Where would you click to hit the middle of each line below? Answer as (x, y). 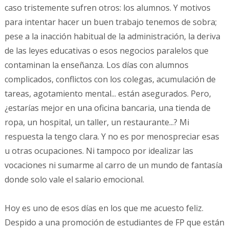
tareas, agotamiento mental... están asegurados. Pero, (108, 94)
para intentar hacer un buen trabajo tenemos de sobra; (110, 22)
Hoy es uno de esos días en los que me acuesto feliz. (104, 208)
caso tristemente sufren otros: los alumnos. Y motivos (107, 8)
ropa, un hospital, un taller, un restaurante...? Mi (97, 122)
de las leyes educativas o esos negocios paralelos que (106, 51)
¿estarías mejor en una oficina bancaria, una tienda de (107, 108)
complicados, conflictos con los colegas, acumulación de (110, 79)
